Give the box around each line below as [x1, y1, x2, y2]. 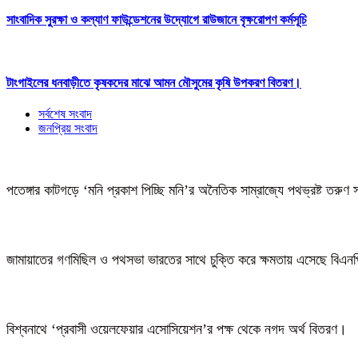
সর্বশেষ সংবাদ [38, 107, 92, 121]
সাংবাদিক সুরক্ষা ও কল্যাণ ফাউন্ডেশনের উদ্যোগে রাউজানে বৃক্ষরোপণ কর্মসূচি [6, 13, 307, 27]
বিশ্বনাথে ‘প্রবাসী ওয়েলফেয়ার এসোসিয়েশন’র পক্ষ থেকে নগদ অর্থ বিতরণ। [6, 320, 347, 337]
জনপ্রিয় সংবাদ [38, 121, 97, 136]
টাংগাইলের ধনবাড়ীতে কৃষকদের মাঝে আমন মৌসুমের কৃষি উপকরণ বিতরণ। [6, 75, 301, 89]
